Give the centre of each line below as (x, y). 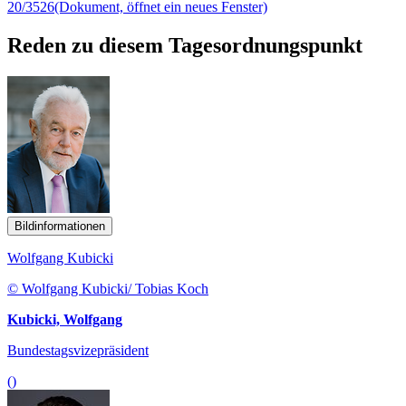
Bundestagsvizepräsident (78, 350)
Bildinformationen (60, 226)
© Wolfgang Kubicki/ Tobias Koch (108, 288)
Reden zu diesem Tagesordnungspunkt (185, 45)
